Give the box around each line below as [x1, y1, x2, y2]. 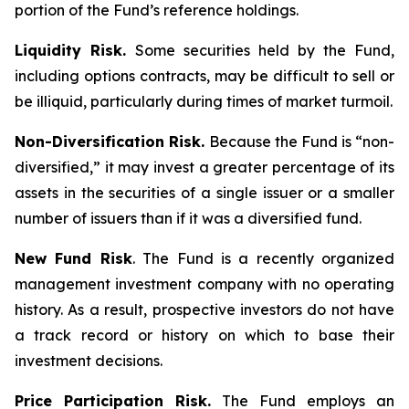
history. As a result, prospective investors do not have [15, 300, 394, 319]
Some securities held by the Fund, [135, 41, 394, 59]
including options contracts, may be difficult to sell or [15, 67, 394, 85]
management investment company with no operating [15, 275, 394, 293]
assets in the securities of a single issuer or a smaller [15, 184, 394, 202]
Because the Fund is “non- [209, 132, 394, 151]
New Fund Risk [15, 249, 132, 267]
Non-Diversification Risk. [15, 132, 209, 151]
